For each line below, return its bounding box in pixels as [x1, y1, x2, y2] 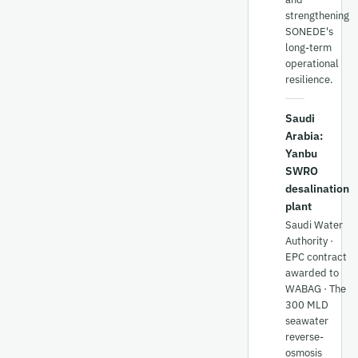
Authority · [285, 234, 333, 248]
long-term [285, 41, 332, 54]
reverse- [285, 330, 324, 344]
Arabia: [285, 129, 323, 143]
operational [285, 57, 339, 70]
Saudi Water [285, 218, 343, 232]
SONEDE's [285, 25, 333, 38]
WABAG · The [285, 282, 346, 296]
